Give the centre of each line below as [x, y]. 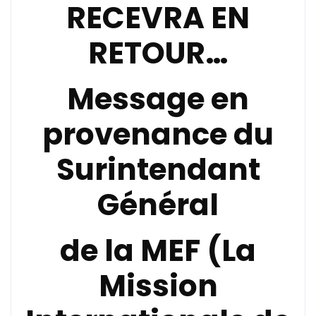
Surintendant [158, 170]
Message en [158, 99]
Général [158, 205]
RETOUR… [158, 53]
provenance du [158, 134]
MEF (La [198, 251]
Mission [158, 286]
